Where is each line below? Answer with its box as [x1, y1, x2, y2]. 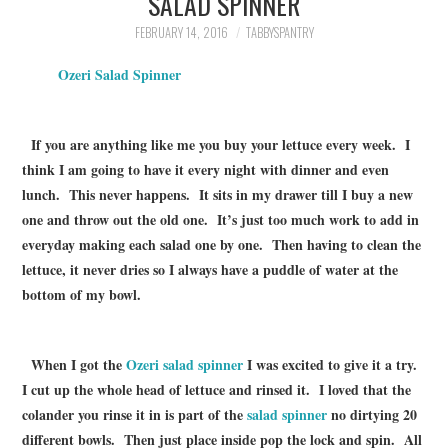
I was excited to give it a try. [243, 353, 423, 375]
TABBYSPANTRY [245, 23, 314, 43]
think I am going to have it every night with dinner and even [22, 158, 390, 180]
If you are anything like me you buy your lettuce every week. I [22, 133, 411, 155]
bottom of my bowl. [22, 283, 147, 305]
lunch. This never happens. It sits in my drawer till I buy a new [22, 183, 414, 205]
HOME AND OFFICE [42, 312, 169, 338]
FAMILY [42, 6, 91, 32]
